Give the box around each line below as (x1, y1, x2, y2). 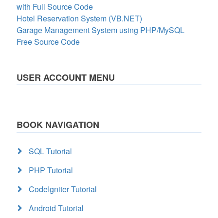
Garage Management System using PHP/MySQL (17, 24, 184, 36)
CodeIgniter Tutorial (29, 183, 97, 195)
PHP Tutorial (29, 164, 73, 176)
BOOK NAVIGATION (17, 118, 99, 131)
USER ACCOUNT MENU (17, 71, 115, 84)
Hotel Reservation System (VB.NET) (17, 12, 142, 24)
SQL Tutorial (29, 145, 72, 157)
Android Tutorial (29, 202, 84, 214)
